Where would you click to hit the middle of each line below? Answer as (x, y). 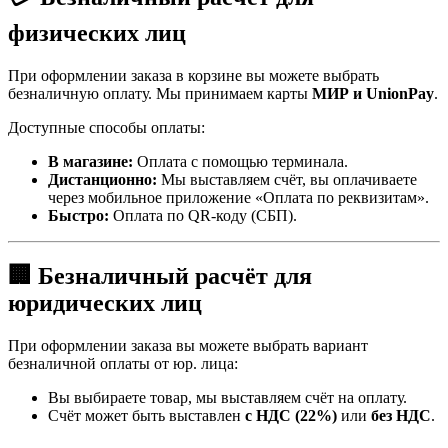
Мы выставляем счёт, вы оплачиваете (287, 180)
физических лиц (97, 33)
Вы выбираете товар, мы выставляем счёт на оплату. (227, 398)
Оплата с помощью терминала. (240, 162)
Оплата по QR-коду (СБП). (203, 216)
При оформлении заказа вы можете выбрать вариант (188, 346)
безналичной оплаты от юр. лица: (123, 364)
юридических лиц (105, 303)
